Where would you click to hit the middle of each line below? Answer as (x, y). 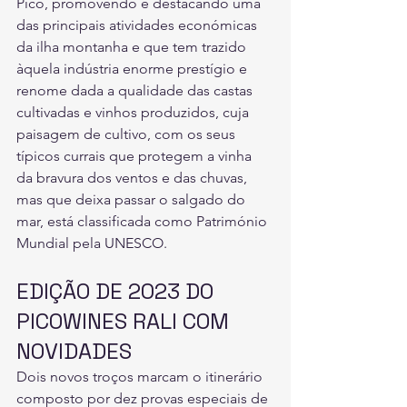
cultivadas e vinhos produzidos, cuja (134, 113)
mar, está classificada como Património (144, 222)
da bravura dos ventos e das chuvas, (134, 178)
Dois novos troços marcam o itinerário (141, 377)
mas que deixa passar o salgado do (133, 200)
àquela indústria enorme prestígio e (134, 69)
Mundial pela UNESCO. (94, 243)
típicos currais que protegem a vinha (136, 156)
